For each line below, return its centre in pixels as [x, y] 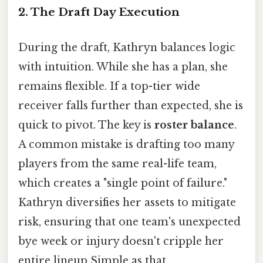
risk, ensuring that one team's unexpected [129, 222]
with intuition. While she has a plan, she [123, 67]
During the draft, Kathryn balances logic [127, 47]
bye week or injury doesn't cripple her [121, 241]
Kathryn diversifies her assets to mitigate [127, 202]
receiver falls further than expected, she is [131, 105]
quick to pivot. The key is [86, 125]
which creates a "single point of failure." [123, 183]
